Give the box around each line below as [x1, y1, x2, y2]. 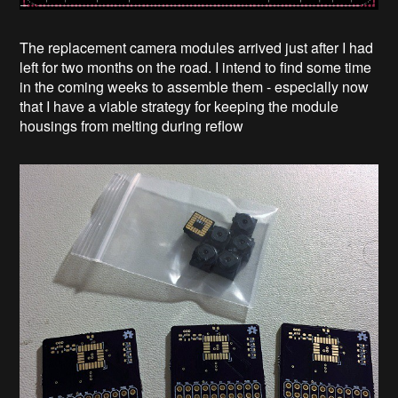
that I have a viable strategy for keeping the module [20, 95, 339, 116]
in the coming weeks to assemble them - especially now [20, 76, 370, 97]
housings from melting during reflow [20, 115, 244, 136]
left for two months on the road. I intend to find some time [20, 56, 372, 77]
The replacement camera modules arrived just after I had [20, 36, 374, 58]
